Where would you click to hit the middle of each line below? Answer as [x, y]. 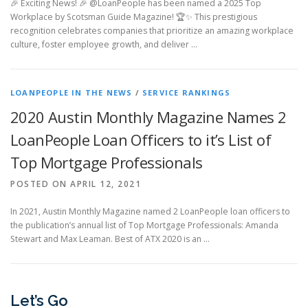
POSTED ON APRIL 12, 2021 [76, 184]
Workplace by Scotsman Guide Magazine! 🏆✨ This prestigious [134, 17]
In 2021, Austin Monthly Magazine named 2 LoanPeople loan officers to [150, 211]
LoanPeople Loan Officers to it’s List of [141, 140]
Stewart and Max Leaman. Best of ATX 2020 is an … [110, 239]
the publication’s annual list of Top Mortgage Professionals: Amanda [144, 225]
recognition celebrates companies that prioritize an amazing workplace [152, 31]
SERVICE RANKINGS [187, 92]
